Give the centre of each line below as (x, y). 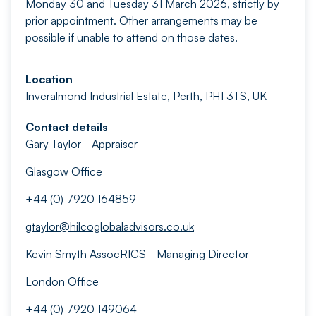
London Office (62, 281)
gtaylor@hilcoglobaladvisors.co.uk (110, 226)
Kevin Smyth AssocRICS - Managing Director (137, 254)
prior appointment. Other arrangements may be (141, 20)
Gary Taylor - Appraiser (81, 144)
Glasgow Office (64, 171)
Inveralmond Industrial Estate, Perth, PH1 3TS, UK (146, 96)
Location (49, 79)
